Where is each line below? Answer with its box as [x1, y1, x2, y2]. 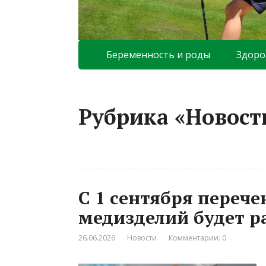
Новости [127, 232, 157, 243]
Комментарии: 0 [169, 232, 226, 243]
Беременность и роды [106, 47, 210, 61]
